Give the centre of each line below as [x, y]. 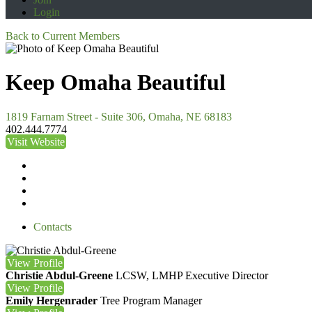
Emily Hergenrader [52, 300]
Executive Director [227, 275]
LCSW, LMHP [149, 275]
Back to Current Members [63, 36]
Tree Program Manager [151, 300]
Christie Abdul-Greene [59, 275]
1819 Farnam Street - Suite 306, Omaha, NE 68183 [119, 116]
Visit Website [36, 141]
